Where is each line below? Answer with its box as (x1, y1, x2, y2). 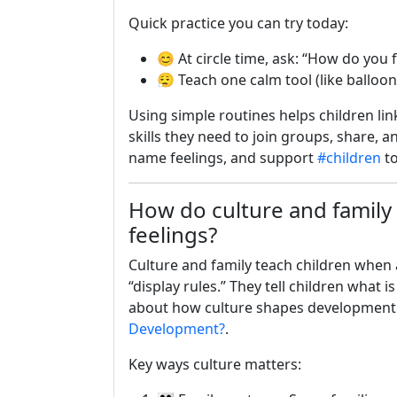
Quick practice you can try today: (128, 13, 348, 33)
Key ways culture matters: (128, 354, 301, 374)
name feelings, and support (128, 148, 317, 167)
